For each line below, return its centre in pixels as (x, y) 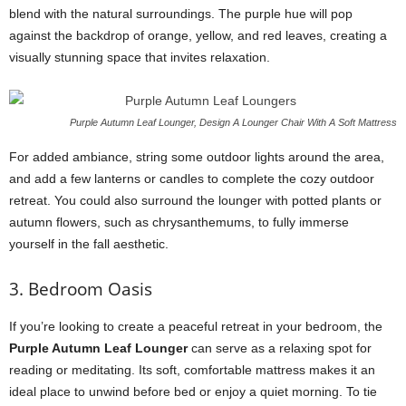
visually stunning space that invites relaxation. (140, 57)
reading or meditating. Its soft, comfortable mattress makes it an (192, 370)
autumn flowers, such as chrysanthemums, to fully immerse (179, 222)
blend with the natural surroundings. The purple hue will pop (181, 14)
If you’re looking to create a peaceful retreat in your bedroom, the (196, 326)
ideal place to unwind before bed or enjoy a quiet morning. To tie (193, 391)
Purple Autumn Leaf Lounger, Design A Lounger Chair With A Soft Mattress (233, 122)
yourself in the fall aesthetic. (89, 244)
